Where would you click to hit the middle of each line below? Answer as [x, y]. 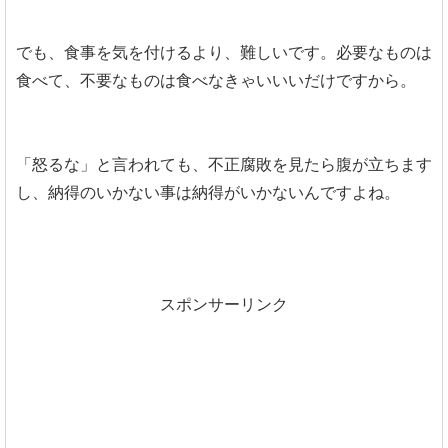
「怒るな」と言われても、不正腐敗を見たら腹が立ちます [224, 164]
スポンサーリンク [224, 304]
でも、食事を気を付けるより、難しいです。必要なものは [224, 52]
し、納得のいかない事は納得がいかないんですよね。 [208, 192]
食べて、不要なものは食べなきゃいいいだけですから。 [216, 80]
